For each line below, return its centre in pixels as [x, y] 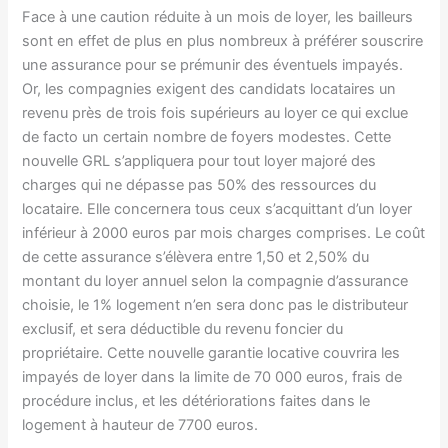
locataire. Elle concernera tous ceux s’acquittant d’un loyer [217, 208]
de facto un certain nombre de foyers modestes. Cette [207, 136]
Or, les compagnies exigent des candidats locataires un [209, 88]
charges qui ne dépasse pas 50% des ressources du [199, 184]
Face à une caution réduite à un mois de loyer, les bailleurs [218, 16]
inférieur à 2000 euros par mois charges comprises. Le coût [224, 232]
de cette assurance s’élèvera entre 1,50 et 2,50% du [196, 256]
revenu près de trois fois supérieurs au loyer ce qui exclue [215, 112]
